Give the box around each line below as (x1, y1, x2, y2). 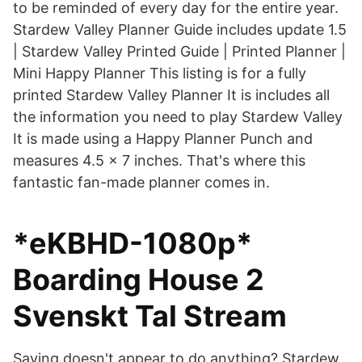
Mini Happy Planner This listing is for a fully (13, 65, 306, 82)
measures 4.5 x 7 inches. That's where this (13, 152, 305, 169)
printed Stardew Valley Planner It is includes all (13, 86, 330, 103)
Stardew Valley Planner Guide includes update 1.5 (13, 21, 347, 38)
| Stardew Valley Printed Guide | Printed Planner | (13, 43, 346, 60)
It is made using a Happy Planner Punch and (13, 130, 313, 147)
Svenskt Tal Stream (13, 298, 287, 334)
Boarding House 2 (13, 262, 264, 297)
